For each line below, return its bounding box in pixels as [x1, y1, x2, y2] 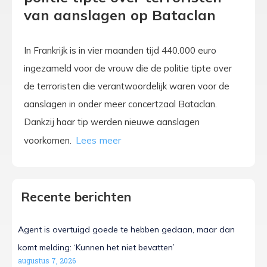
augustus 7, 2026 [18, 256, 76, 266]
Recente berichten [21, 189, 131, 205]
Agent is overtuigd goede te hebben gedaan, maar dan [18, 224, 235, 235]
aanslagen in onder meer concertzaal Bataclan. [24, 98, 217, 110]
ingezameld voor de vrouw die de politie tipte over [24, 62, 232, 74]
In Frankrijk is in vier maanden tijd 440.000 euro [24, 44, 216, 56]
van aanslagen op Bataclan [24, 5, 216, 24]
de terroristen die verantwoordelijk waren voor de [24, 80, 229, 92]
